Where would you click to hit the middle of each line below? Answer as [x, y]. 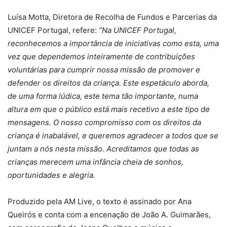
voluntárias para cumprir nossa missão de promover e [104, 70]
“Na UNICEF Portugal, [138, 30]
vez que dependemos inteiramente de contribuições [101, 56]
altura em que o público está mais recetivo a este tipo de [109, 109]
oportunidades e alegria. [51, 175]
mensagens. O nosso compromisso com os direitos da [104, 122]
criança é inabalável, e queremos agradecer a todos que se [113, 136]
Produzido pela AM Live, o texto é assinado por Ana [100, 201]
